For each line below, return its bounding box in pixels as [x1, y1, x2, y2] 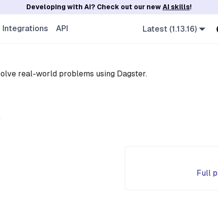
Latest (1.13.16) [142, 24, 197, 34]
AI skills [163, 3, 190, 11]
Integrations [2, 23, 48, 33]
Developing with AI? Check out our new [26, 3, 163, 11]
